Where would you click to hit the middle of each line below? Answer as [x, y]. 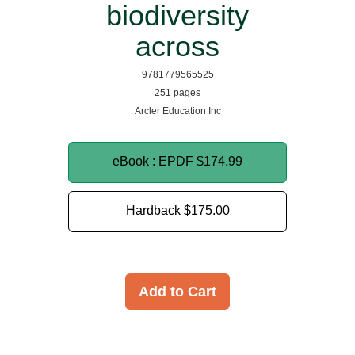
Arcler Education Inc [177, 111]
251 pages [177, 93]
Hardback [155, 210]
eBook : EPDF [155, 161]
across [177, 46]
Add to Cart [177, 292]
